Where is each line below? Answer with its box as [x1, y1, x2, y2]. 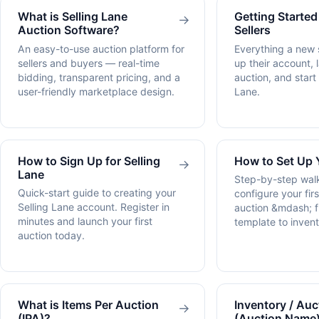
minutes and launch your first [18, 215, 152, 228]
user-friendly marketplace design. [18, 85, 174, 98]
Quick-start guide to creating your [18, 187, 176, 199]
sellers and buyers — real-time [18, 56, 159, 69]
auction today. [18, 229, 85, 242]
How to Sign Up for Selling [18, 153, 160, 168]
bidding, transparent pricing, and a [18, 70, 180, 83]
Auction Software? [18, 23, 120, 38]
